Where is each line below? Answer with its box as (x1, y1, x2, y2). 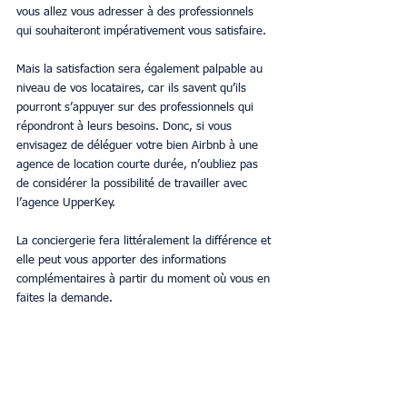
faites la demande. (16, 292, 113, 304)
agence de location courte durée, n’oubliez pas (16, 158, 262, 171)
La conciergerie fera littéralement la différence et (16, 234, 274, 247)
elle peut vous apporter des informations (16, 253, 230, 266)
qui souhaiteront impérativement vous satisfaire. (16, 25, 266, 37)
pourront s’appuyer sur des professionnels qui (16, 101, 257, 114)
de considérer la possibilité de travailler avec (16, 177, 251, 190)
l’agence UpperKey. (16, 196, 115, 209)
